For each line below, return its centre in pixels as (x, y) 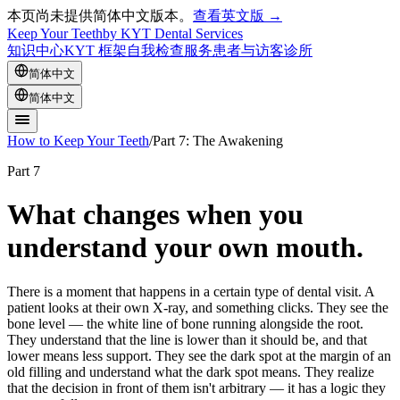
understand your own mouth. (185, 248)
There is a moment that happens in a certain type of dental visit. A (191, 291)
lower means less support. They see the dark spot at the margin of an (199, 355)
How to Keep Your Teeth (78, 141)
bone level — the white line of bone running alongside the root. (185, 323)
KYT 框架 (96, 50)
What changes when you (155, 215)
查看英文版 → (237, 16)
